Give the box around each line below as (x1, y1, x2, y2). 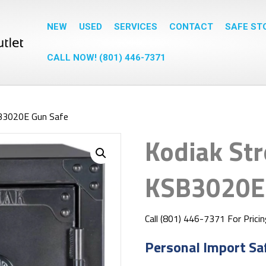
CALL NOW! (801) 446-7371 (47, 52, 166, 63)
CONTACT (169, 21, 213, 32)
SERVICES (114, 21, 157, 32)
